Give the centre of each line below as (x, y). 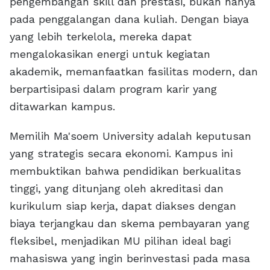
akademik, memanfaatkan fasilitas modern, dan (134, 72)
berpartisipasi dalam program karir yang (113, 89)
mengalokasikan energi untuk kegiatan (110, 54)
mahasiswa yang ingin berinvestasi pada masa (130, 259)
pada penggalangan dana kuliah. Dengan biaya (129, 19)
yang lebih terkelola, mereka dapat (101, 37)
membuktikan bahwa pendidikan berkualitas (125, 171)
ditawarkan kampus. (62, 107)
